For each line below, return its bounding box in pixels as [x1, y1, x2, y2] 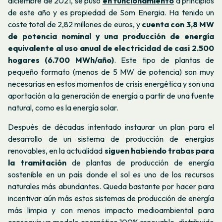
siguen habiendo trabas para [104, 146, 215, 156]
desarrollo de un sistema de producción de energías [8, 134, 214, 144]
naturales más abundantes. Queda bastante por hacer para [8, 181, 214, 192]
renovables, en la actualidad [8, 146, 105, 156]
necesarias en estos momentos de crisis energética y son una [8, 78, 214, 89]
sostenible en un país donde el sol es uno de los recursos [8, 169, 214, 180]
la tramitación [8, 158, 66, 168]
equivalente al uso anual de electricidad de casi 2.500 [8, 43, 214, 53]
